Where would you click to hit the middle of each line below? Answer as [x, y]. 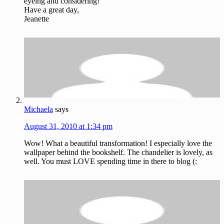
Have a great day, [51, 9]
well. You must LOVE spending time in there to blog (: [110, 161]
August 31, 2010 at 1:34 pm [68, 126]
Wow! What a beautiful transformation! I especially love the [118, 143]
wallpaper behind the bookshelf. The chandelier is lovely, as [118, 152]
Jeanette [36, 18]
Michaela [38, 109]
